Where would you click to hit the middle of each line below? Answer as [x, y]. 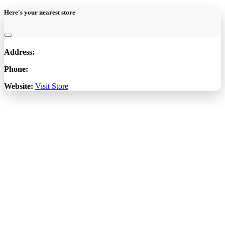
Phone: [16, 69]
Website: [19, 86]
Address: [19, 52]
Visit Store [52, 86]
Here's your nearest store [40, 13]
